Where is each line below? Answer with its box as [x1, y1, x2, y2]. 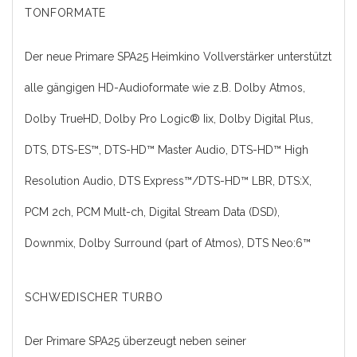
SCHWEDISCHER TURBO [25, 290, 163, 304]
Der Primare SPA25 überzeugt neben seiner [25, 334, 246, 347]
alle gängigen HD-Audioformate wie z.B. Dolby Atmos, [25, 80, 305, 94]
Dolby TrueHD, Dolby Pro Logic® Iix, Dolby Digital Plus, [25, 112, 313, 125]
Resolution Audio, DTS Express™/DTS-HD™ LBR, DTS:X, [25, 174, 312, 187]
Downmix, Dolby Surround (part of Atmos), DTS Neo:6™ [25, 236, 314, 249]
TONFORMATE [25, 6, 106, 19]
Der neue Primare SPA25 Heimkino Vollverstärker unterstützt [25, 49, 331, 63]
